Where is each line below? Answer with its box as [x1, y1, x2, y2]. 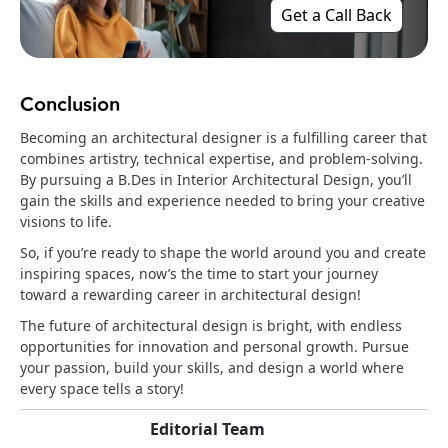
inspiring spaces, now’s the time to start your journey [20, 264, 378, 284]
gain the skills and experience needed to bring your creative [20, 191, 425, 211]
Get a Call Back [281, 4, 392, 27]
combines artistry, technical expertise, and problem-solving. [20, 149, 423, 169]
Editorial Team [150, 418, 265, 441]
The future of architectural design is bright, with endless [20, 316, 402, 336]
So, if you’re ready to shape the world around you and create [20, 243, 426, 263]
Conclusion [20, 89, 120, 122]
